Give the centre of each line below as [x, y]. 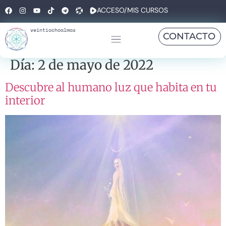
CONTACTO [189, 36]
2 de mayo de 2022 [96, 65]
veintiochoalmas [53, 30]
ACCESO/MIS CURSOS [132, 10]
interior [25, 100]
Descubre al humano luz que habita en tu [111, 87]
